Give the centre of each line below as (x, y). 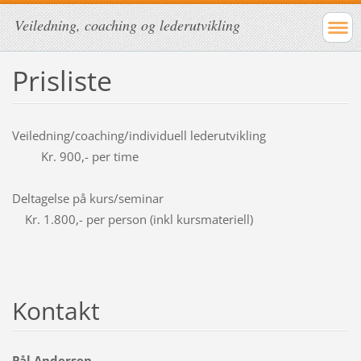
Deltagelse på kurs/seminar (178, 198)
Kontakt (56, 310)
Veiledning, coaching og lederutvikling (127, 25)
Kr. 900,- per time (75, 156)
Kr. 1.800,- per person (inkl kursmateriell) (132, 219)
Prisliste (62, 80)
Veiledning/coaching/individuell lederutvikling (177, 135)
